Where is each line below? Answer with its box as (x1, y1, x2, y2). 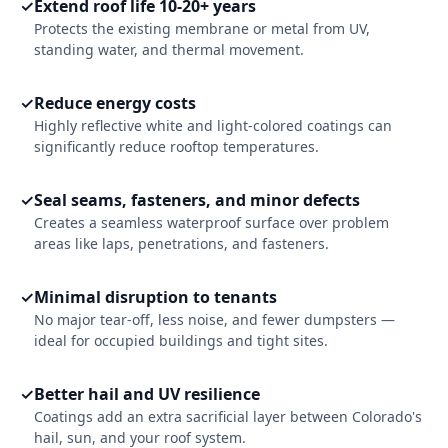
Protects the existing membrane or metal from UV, (34, 19, 370, 38)
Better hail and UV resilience (34, 383, 260, 405)
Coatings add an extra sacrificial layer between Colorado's (34, 407, 422, 426)
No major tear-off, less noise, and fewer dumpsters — (34, 310, 395, 329)
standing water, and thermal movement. (34, 40, 304, 59)
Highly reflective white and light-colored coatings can (34, 116, 392, 135)
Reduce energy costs (34, 92, 196, 114)
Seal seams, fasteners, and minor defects (34, 189, 360, 211)
